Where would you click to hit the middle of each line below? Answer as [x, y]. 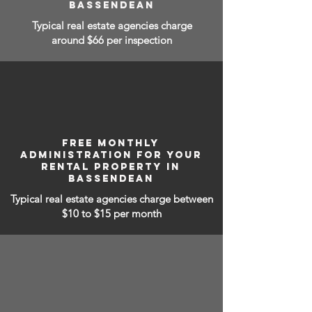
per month [137, 213]
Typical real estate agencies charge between [111, 199]
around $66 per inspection [112, 40]
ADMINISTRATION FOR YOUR [111, 155]
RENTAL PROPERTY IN [111, 167]
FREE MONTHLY [111, 143]
